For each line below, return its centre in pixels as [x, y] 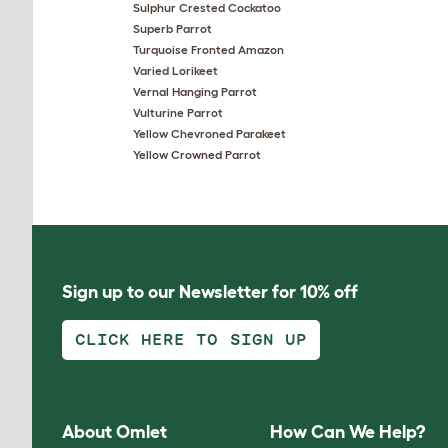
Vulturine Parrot [178, 112]
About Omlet [114, 432]
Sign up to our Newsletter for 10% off [210, 292]
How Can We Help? [348, 432]
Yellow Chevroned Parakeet [209, 133]
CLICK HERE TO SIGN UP [191, 339]
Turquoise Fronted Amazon [208, 49]
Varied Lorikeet [175, 70]
